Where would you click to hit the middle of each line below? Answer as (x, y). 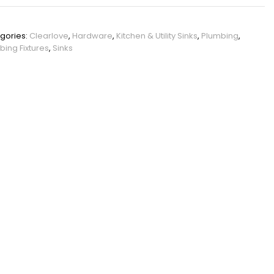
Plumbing (220, 36)
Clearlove (49, 36)
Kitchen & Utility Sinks (157, 36)
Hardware (92, 36)
